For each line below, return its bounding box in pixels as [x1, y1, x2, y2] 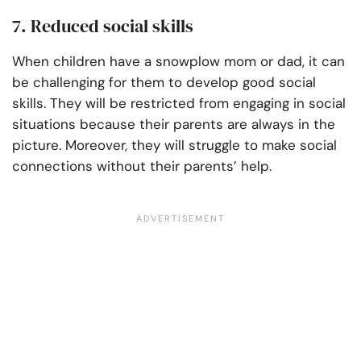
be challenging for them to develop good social [12, 73, 316, 92]
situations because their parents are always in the [12, 115, 335, 134]
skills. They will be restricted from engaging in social [12, 94, 346, 113]
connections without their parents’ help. [12, 157, 276, 176]
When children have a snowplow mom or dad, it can [12, 52, 345, 71]
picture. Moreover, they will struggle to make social [12, 136, 337, 155]
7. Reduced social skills [12, 14, 193, 39]
